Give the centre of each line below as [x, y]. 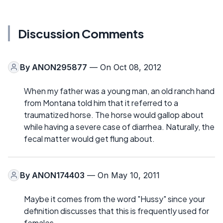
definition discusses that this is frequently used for [116, 211]
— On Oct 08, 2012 [124, 67]
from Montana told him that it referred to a [101, 103]
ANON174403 [58, 175]
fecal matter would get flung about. [89, 138]
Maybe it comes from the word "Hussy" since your [114, 199]
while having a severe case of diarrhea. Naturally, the [119, 126]
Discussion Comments [81, 33]
